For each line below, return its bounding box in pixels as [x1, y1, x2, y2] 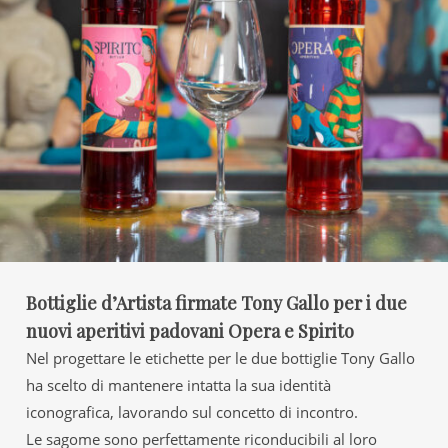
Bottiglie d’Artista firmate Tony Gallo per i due [25, 291, 407, 316]
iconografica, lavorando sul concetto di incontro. [25, 402, 358, 423]
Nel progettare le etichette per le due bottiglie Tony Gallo [25, 348, 415, 369]
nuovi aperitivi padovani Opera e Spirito [25, 319, 354, 344]
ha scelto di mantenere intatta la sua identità [25, 375, 331, 396]
